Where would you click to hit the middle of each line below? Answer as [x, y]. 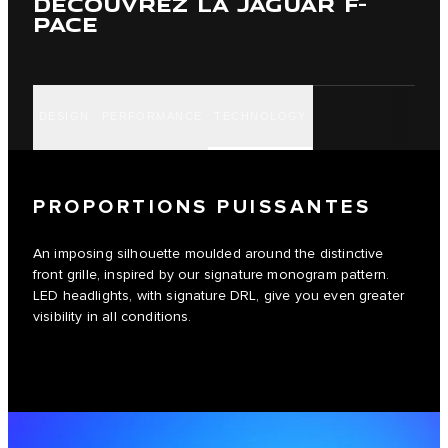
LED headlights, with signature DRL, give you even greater [219, 296]
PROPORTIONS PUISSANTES [202, 207]
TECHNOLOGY [260, 115]
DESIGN [64, 115]
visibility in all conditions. [112, 317]
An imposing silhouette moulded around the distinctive [208, 254]
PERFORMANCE [152, 115]
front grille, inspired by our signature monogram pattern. [211, 275]
